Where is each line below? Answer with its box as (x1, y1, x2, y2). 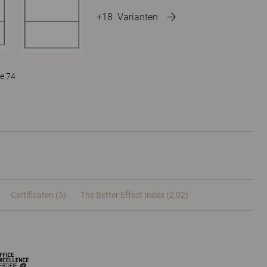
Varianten (117, 11, 158, 23)
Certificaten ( (11, 190, 58, 200)
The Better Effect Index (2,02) (80, 190, 188, 200)
